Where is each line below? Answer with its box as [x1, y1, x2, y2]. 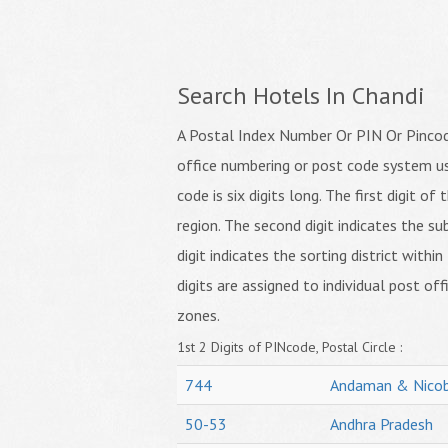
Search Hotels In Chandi [177, 80, 425, 111]
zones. [177, 305, 220, 325]
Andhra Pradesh [330, 414, 433, 434]
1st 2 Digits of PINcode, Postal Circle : [177, 338, 402, 356]
